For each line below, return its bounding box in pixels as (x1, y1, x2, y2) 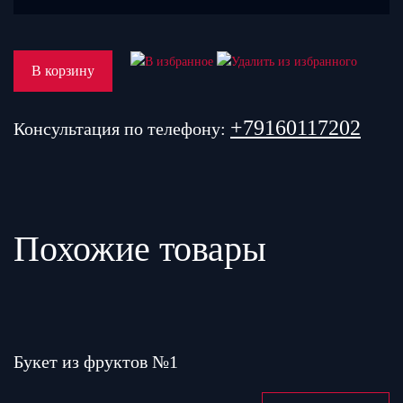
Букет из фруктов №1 (13, 352, 178, 372)
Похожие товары (13, 228, 266, 269)
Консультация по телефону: (13, 119, 230, 139)
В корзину (31, 63, 94, 78)
